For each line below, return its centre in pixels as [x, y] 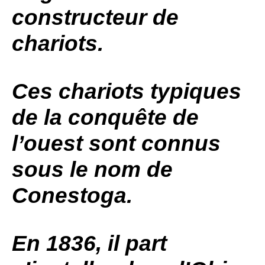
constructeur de [95, 17]
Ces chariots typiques [127, 91]
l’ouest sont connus [116, 143]
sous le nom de [92, 169]
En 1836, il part [89, 243]
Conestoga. [72, 195]
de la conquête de [105, 117]
